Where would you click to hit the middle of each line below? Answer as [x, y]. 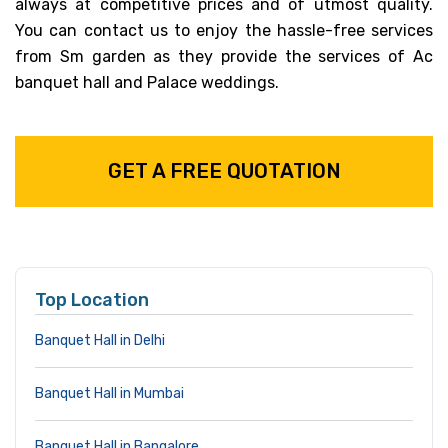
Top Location [92, 299]
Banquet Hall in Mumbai [109, 393]
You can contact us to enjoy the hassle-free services [224, 30]
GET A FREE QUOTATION [224, 170]
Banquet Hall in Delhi [100, 340]
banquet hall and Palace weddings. [147, 82]
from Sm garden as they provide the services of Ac [224, 56]
